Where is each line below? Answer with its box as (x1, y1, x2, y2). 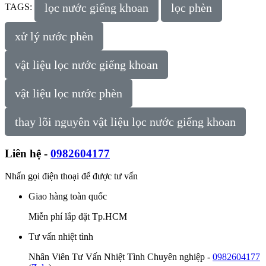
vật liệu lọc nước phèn (15, 86, 122, 100)
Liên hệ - (5, 147, 50, 160)
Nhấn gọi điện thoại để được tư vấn (5, 171, 138, 182)
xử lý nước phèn (15, 29, 93, 43)
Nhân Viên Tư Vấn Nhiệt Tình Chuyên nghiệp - (28, 252, 213, 262)
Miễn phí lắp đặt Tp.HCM (28, 211, 127, 222)
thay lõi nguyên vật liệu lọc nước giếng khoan (15, 115, 236, 128)
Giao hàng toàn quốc (28, 191, 107, 202)
